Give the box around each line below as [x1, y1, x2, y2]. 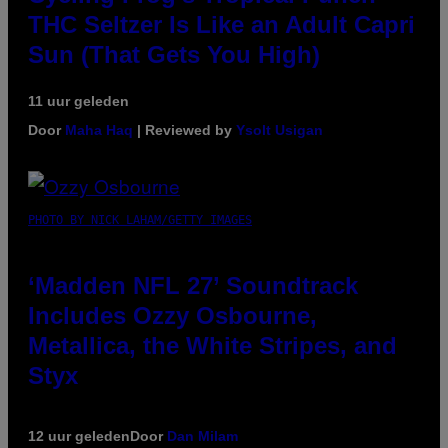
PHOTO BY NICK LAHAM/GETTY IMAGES [28, 213, 252, 228]
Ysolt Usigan [236, 122, 323, 139]
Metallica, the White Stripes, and [28, 332, 397, 360]
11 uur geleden [28, 93, 129, 110]
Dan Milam [167, 428, 238, 445]
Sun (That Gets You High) [28, 41, 320, 69]
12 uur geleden [28, 428, 130, 445]
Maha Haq [65, 122, 133, 139]
